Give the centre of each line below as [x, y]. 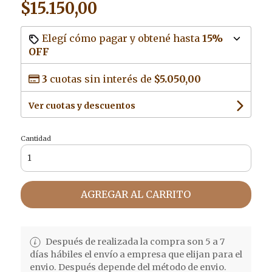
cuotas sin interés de [100, 79]
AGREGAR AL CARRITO [136, 194]
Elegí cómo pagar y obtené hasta [121, 38]
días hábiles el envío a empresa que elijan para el [136, 254]
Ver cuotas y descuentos [82, 105]
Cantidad [36, 138]
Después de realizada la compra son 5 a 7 [134, 241]
